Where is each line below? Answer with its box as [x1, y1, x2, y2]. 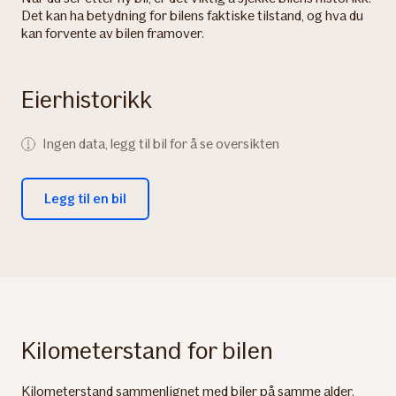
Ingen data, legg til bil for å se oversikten [42, 135, 279, 152]
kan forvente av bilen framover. [21, 25, 204, 42]
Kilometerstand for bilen [21, 336, 273, 365]
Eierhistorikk [21, 85, 152, 114]
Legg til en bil [44, 190, 126, 207]
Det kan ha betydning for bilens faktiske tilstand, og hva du [21, 7, 363, 24]
